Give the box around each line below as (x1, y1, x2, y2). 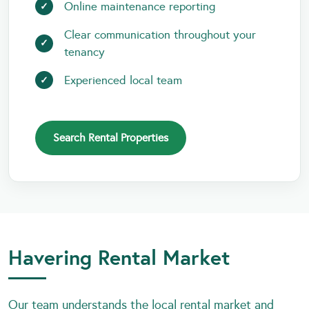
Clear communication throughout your (64, 27, 256, 42)
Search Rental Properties (53, 130, 168, 144)
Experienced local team (64, 72, 182, 88)
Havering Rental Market (8, 243, 230, 271)
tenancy (64, 44, 105, 59)
